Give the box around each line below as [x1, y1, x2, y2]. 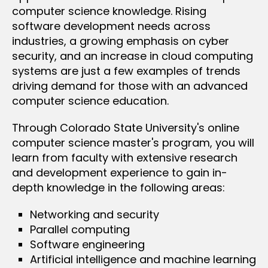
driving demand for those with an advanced [12, 78, 248, 93]
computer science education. [12, 93, 169, 108]
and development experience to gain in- [12, 165, 227, 180]
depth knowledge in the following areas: [12, 179, 225, 195]
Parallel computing [30, 221, 130, 237]
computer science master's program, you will [12, 135, 254, 150]
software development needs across [12, 18, 211, 33]
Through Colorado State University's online [12, 120, 239, 135]
